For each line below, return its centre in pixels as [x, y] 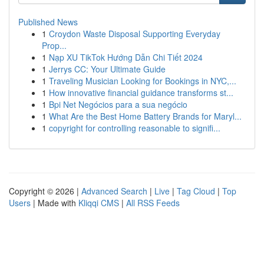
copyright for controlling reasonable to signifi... [135, 128]
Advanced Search [114, 191]
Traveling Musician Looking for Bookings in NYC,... [143, 81]
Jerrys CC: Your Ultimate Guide [107, 69]
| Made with [55, 203]
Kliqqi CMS [99, 203]
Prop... [54, 45]
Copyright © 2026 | [45, 191]
